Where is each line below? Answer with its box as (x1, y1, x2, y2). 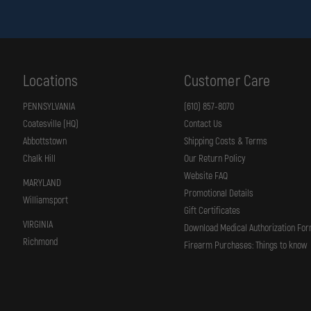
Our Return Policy (184, 152, 245, 165)
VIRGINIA (22, 218, 53, 230)
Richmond (22, 235, 58, 248)
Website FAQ (184, 169, 228, 182)
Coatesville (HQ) (22, 117, 78, 130)
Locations (22, 71, 78, 91)
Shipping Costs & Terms (184, 135, 267, 147)
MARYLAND (22, 176, 62, 189)
